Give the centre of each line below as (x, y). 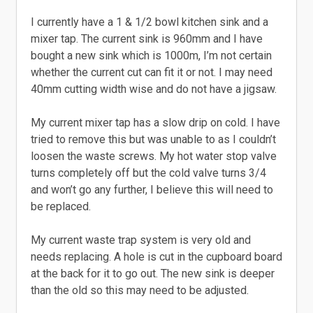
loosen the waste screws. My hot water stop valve (154, 156)
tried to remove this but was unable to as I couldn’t (153, 139)
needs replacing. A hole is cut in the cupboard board (156, 257)
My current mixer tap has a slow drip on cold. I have (155, 123)
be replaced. (61, 206)
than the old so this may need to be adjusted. (140, 290)
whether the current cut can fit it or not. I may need (152, 72)
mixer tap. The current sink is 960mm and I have (147, 39)
